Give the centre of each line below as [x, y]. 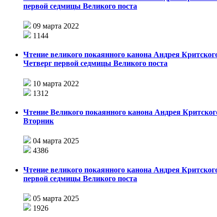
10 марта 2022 [56, 83]
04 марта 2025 [56, 141]
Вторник [39, 121]
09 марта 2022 [56, 26]
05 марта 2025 [56, 198]
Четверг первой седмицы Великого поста [95, 63]
